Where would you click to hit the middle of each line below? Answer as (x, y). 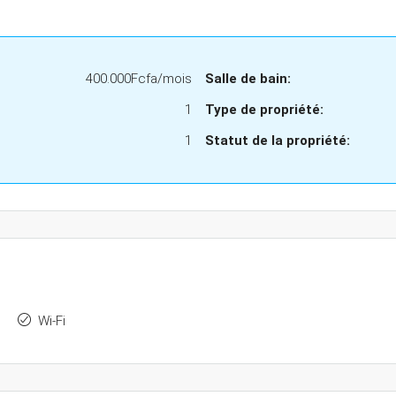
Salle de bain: (247, 79)
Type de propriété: (264, 110)
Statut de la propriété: (277, 141)
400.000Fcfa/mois (138, 79)
